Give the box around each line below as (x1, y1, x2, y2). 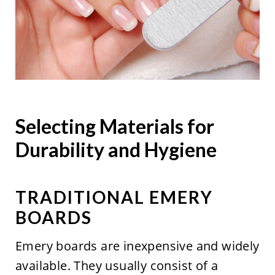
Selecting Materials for (15, 114, 214, 138)
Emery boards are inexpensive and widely (15, 237, 260, 254)
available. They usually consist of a (15, 257, 219, 274)
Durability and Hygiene (15, 137, 217, 161)
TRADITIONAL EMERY (15, 186, 213, 207)
